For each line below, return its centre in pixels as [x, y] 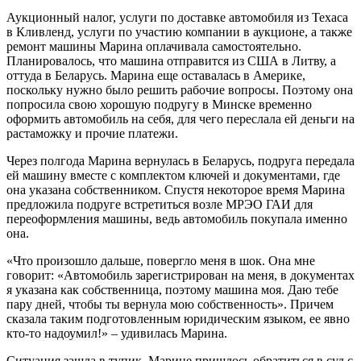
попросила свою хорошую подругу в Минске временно [159, 105]
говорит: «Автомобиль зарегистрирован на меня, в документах [180, 276]
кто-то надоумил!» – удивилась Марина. [117, 334]
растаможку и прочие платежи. [92, 134]
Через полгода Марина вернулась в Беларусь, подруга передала [180, 161]
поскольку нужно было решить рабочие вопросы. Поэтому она [180, 90]
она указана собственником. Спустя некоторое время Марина [176, 190]
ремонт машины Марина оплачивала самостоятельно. [154, 47]
